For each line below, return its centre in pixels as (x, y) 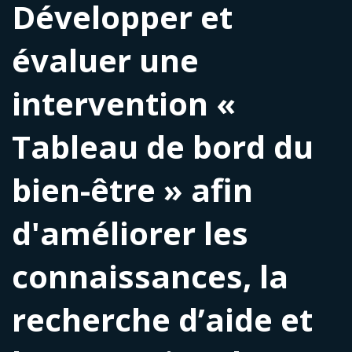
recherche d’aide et (162, 320)
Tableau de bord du (163, 147)
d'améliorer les (130, 233)
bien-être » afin (132, 190)
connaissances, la (150, 277)
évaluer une (105, 60)
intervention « (124, 104)
